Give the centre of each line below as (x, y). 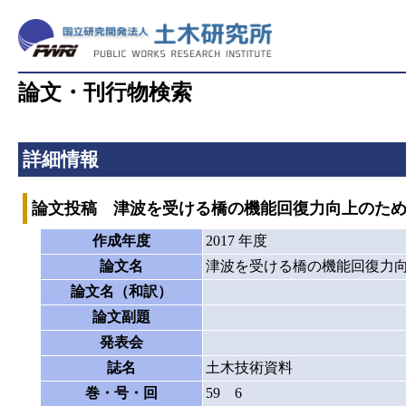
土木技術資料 (249, 367)
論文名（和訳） (121, 291)
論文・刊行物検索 (105, 92)
